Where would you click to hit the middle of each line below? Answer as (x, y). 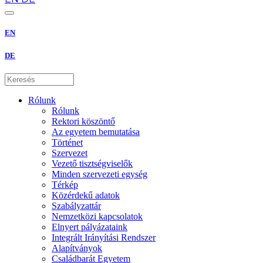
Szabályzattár (76, 205)
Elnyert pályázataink (90, 227)
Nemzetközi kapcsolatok (97, 216)
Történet (67, 142)
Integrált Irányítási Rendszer (104, 237)
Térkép (65, 184)
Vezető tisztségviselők (92, 163)
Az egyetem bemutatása (96, 131)
